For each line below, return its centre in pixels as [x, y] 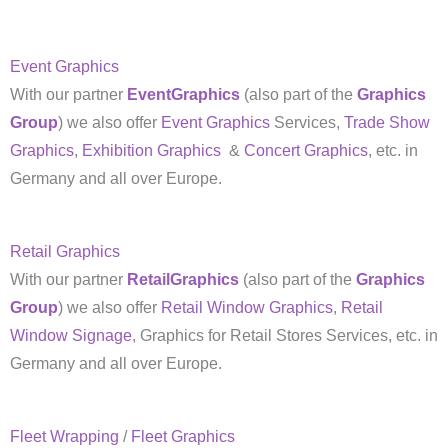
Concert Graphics [306, 151]
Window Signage [71, 335]
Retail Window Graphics [247, 307]
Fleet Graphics [183, 436]
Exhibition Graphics [151, 151]
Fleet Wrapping [64, 436]
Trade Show [387, 123]
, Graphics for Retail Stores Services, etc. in [285, 335]
